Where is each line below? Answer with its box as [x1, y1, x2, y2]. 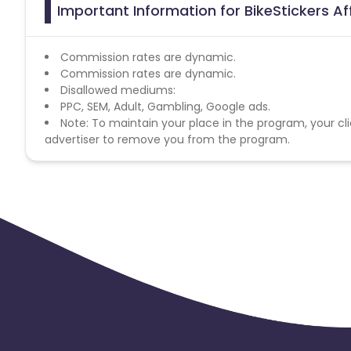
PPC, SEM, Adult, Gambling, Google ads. [60, 98, 270, 114]
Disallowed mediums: [60, 81, 175, 98]
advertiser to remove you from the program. [45, 131, 290, 147]
